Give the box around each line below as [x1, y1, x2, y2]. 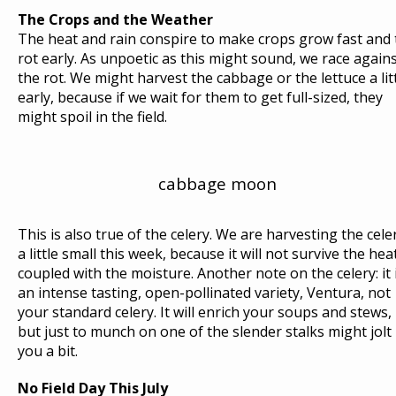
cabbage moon [157, 172, 277, 194]
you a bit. [18, 341, 78, 361]
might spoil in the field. [18, 107, 167, 126]
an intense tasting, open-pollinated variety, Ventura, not [18, 283, 391, 302]
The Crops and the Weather [18, 10, 213, 29]
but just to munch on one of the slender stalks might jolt [18, 322, 392, 341]
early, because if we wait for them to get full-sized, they [18, 88, 383, 107]
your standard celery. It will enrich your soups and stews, [18, 302, 392, 322]
